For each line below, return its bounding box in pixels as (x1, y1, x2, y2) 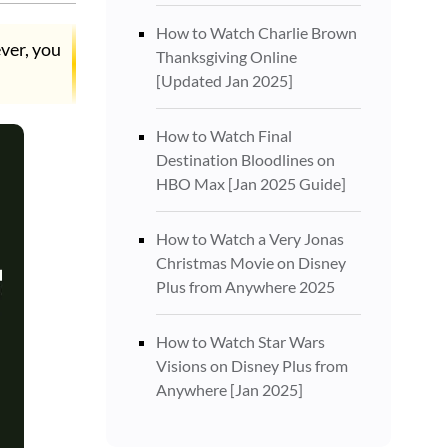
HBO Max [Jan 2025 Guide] (156, 174, 346, 193)
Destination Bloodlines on (156, 150, 335, 169)
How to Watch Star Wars (156, 332, 325, 351)
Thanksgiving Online (156, 47, 297, 66)
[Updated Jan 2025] (156, 71, 293, 90)
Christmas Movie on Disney (156, 253, 346, 272)
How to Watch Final (156, 126, 292, 145)
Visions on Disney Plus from (156, 356, 348, 375)
